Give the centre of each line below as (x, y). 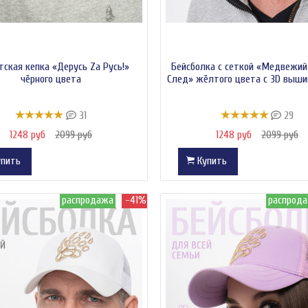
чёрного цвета (51, 79)
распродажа (88, 200)
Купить (212, 161)
